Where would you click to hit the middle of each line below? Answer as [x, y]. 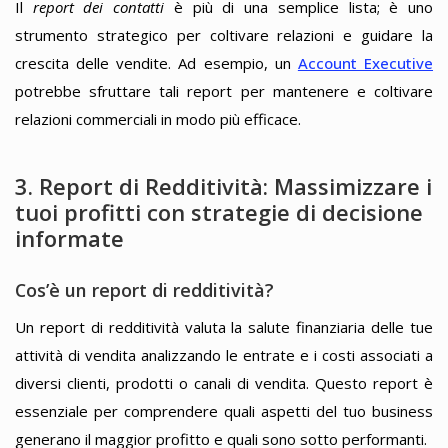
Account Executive [365, 62]
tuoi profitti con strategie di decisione [219, 212]
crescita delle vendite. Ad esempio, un [156, 62]
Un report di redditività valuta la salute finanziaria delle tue [224, 327]
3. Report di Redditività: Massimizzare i [223, 186]
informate [69, 238]
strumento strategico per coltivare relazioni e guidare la [224, 34]
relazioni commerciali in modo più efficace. [158, 118]
